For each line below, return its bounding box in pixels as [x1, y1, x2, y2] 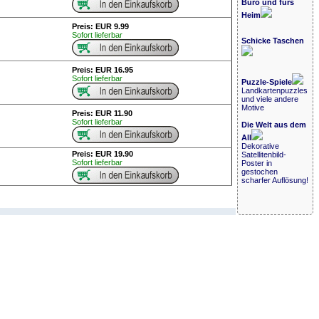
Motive [241, 103, 265, 113]
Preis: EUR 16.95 [71, 66, 133, 75]
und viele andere [241, 95, 299, 104]
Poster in [241, 159, 273, 168]
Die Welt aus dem [241, 120, 307, 130]
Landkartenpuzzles [241, 86, 308, 95]
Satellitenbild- [241, 150, 287, 159]
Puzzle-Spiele [241, 78, 293, 87]
